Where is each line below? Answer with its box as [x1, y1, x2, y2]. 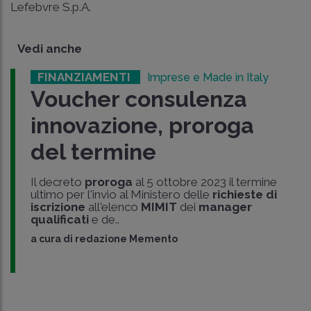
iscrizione [30, 200, 85, 215]
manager [198, 200, 252, 215]
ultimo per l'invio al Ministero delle [30, 187, 212, 202]
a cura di [30, 233, 75, 245]
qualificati [30, 212, 89, 227]
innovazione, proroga [30, 112, 254, 139]
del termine [30, 139, 156, 165]
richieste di [212, 187, 277, 202]
